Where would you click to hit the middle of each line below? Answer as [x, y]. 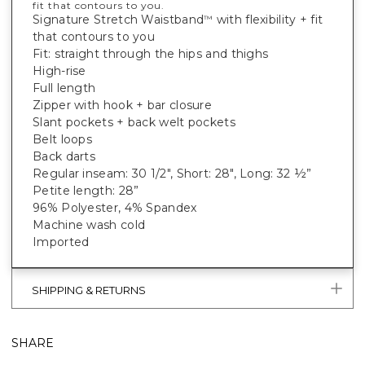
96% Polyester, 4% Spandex [115, 208]
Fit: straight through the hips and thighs [151, 54]
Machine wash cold [89, 225]
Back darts [64, 157]
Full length [64, 88]
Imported [61, 242]
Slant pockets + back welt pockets [134, 123]
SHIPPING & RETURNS [89, 290]
